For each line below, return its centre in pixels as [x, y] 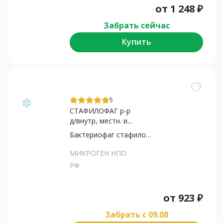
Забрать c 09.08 [136, 214]
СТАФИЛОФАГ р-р [100, 111]
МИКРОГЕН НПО [98, 153]
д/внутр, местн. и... [101, 120]
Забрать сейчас [136, 25]
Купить [136, 42]
